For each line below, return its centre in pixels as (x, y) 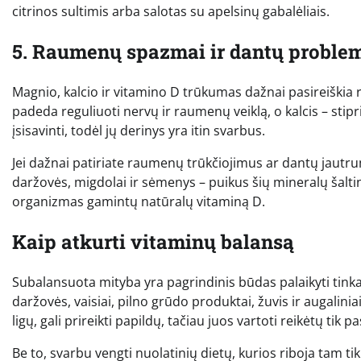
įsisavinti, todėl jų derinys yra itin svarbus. (139, 130)
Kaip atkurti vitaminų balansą (153, 241)
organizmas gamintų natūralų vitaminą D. (139, 201)
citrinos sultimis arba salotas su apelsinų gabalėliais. (171, 12)
